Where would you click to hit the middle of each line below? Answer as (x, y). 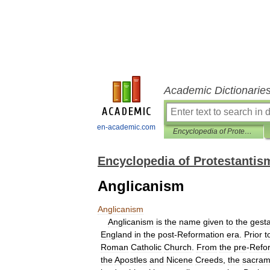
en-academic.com (126, 127)
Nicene (180, 260)
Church (178, 247)
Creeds (209, 260)
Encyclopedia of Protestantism (248, 131)
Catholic (146, 247)
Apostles (131, 260)
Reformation (201, 234)
